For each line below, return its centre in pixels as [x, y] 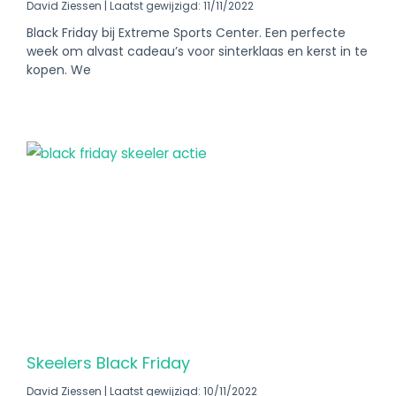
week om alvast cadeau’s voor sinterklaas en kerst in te [197, 51]
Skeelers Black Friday [108, 363]
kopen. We [59, 70]
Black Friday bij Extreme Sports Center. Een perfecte [186, 33]
